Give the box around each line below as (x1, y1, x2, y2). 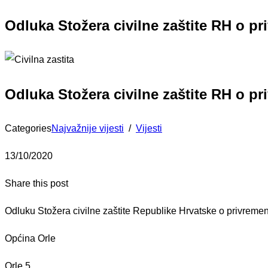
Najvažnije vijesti (51, 123, 124, 133)
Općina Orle (5, 233, 56, 243)
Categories (5, 123, 51, 133)
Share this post (5, 178, 68, 188)
